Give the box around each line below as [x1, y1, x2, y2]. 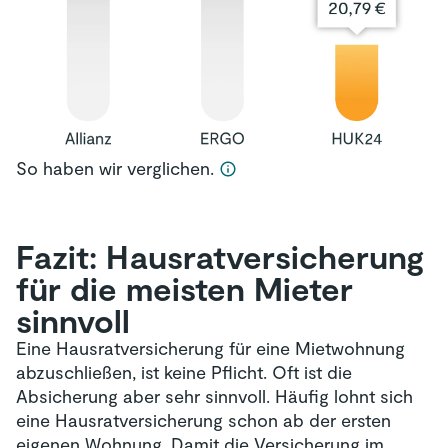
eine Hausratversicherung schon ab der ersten [16, 408, 391, 431]
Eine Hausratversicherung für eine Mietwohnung [16, 336, 405, 359]
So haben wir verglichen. [16, 156, 219, 179]
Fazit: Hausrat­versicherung [16, 236, 424, 275]
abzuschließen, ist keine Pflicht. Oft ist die [16, 360, 352, 383]
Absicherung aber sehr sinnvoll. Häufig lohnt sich [16, 384, 413, 407]
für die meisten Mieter [16, 268, 353, 307]
